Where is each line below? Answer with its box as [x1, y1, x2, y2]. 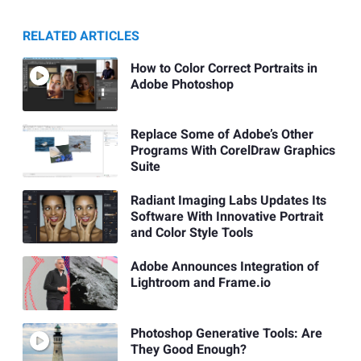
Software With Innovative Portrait [130, 207, 323, 227]
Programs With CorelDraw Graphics [130, 140, 335, 160]
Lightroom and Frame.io [130, 273, 271, 293]
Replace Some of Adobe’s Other [130, 124, 313, 144]
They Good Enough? [130, 339, 247, 359]
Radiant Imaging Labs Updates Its [130, 191, 326, 211]
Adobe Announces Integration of [130, 257, 319, 277]
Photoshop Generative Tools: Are [130, 323, 322, 343]
